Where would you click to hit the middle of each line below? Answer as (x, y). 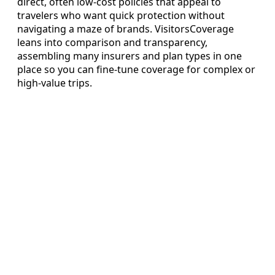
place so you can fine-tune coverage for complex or (136, 70)
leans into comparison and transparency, (112, 43)
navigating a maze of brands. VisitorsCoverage (126, 29)
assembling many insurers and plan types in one (130, 56)
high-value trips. (55, 83)
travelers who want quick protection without (121, 16)
